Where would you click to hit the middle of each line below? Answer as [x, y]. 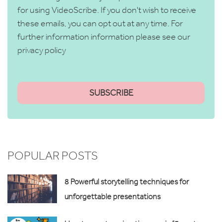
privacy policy [42, 50]
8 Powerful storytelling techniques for [127, 181]
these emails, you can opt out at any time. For [100, 23]
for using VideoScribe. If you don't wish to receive [107, 10]
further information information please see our [104, 36]
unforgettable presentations [112, 196]
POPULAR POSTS [53, 155]
